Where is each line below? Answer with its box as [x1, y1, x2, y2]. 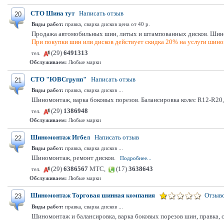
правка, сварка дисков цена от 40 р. [63, 21, 150, 27]
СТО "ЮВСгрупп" [30, 75, 86, 83]
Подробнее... [120, 155, 151, 161]
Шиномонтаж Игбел [30, 133, 90, 141]
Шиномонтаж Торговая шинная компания [30, 191, 155, 199]
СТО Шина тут [30, 9, 74, 17]
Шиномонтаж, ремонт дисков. [31, 154, 115, 161]
